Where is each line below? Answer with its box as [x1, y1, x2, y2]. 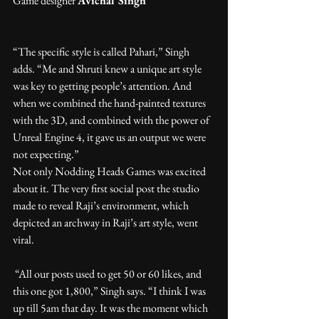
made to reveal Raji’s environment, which [13, 197, 191, 213]
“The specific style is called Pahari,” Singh [13, 43, 192, 59]
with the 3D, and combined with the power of [13, 112, 211, 127]
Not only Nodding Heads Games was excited [13, 163, 208, 179]
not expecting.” [13, 146, 79, 162]
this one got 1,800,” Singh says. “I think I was [13, 283, 208, 298]
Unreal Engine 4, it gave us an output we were [13, 129, 208, 145]
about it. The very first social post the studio [13, 180, 202, 196]
